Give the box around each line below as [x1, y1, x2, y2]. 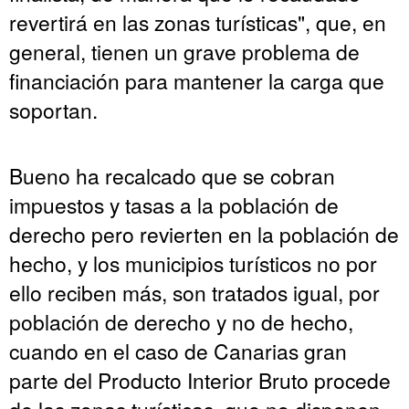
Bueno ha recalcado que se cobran [9, 160, 335, 190]
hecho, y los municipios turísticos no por [9, 247, 377, 278]
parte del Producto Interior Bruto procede [9, 364, 391, 394]
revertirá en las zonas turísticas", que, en [9, 6, 386, 37]
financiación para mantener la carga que [9, 65, 384, 95]
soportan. [9, 94, 98, 124]
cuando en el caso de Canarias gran [9, 335, 347, 365]
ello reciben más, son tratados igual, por [9, 277, 380, 307]
